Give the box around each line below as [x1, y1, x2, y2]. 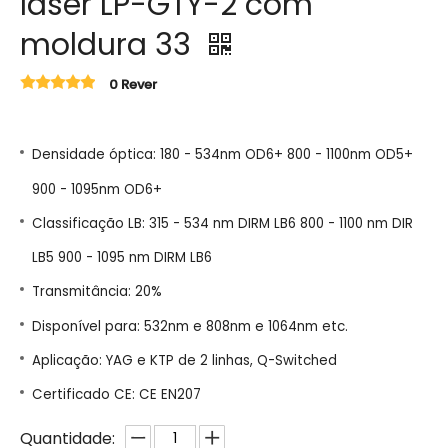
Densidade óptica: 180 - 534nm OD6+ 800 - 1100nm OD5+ [32, 145, 413, 164]
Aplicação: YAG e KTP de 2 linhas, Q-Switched [32, 350, 337, 370]
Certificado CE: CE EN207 [32, 385, 201, 405]
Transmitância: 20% [32, 282, 162, 302]
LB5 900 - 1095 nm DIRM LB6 [32, 247, 212, 267]
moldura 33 [20, 24, 199, 66]
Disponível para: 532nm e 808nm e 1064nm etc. [32, 316, 348, 336]
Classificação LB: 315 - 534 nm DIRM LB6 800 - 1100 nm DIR [32, 213, 413, 233]
